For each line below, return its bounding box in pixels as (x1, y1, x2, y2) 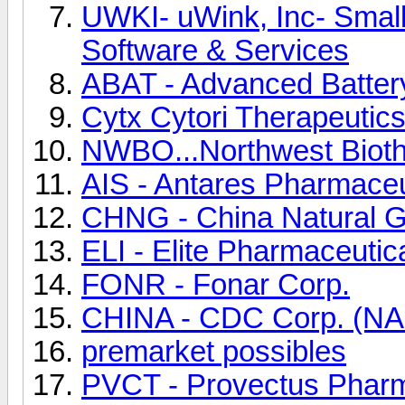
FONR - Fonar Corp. (81, 268, 350, 301)
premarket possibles (81, 334, 346, 368)
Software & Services (81, 33, 349, 67)
